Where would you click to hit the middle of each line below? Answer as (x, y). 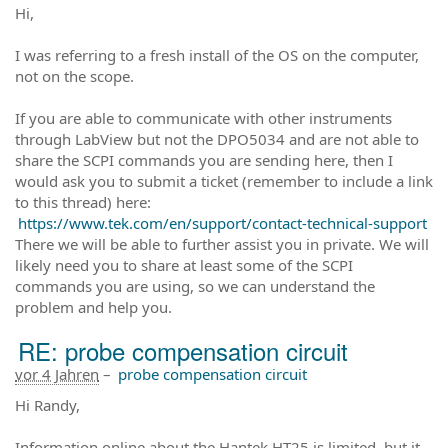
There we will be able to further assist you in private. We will (222, 243)
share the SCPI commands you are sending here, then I (204, 159)
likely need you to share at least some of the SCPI (184, 264)
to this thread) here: (83, 201)
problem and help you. (93, 306)
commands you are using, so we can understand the (195, 285)
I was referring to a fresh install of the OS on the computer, (217, 54)
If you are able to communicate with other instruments (203, 117)
